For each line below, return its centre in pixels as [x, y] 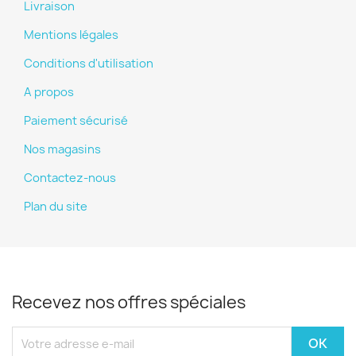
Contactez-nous [70, 178]
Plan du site [56, 207]
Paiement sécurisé [76, 121]
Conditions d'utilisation [89, 64]
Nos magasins [62, 149]
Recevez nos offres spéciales [129, 302]
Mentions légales [71, 35]
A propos [49, 92]
